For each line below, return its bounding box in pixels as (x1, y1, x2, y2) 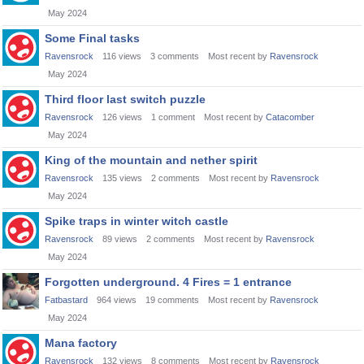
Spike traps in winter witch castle (45, 214, 228, 227)
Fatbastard (45, 295, 88, 305)
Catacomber (266, 112, 314, 122)
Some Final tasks (45, 32, 140, 45)
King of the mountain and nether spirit (45, 154, 258, 167)
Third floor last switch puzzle (45, 93, 206, 106)
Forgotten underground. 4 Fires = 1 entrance (45, 275, 292, 288)
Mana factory (45, 336, 117, 349)
